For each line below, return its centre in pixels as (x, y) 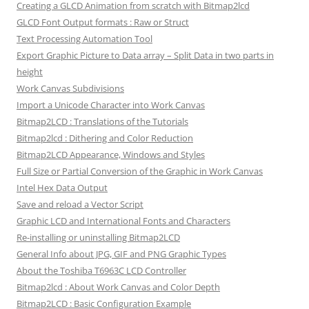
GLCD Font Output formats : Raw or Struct (103, 22)
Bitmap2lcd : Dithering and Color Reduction (105, 138)
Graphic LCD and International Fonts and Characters (123, 220)
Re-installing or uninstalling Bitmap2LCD (98, 237)
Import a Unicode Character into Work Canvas (111, 104)
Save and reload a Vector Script (80, 204)
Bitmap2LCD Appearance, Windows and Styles (111, 154)
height (30, 71)
